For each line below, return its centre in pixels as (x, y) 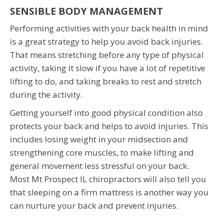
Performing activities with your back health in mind (109, 28)
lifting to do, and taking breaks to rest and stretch (106, 81)
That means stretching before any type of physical (107, 55)
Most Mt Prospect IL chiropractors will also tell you (108, 179)
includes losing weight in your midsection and (99, 139)
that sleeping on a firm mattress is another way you (109, 192)
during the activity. (46, 94)
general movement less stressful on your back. (99, 165)
